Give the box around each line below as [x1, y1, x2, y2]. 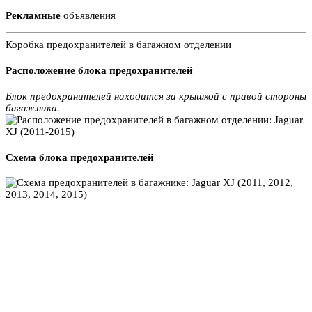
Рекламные [6, 10, 61, 22]
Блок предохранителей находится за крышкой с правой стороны [6, 90, 306, 102]
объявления [61, 10, 116, 22]
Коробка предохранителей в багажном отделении [6, 38, 231, 50]
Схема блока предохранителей [6, 151, 154, 163]
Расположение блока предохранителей [6, 64, 193, 76]
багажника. [6, 102, 60, 114]
